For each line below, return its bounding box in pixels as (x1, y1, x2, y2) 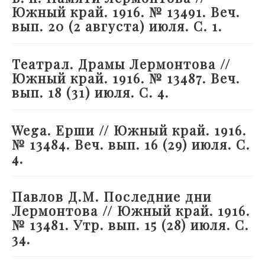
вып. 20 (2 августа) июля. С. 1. (12, 17, 222, 35)
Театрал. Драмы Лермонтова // (12, 55, 231, 73)
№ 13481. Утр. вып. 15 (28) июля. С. (12, 216, 249, 234)
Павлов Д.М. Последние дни (12, 188, 212, 206)
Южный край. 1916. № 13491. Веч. (12, 3, 240, 21)
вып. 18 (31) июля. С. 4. (12, 83, 169, 102)
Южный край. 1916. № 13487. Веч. (12, 69, 240, 88)
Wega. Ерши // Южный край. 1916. (12, 121, 247, 140)
